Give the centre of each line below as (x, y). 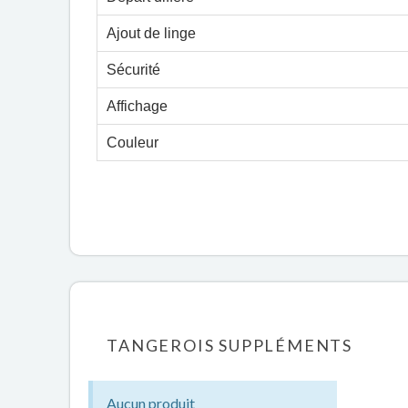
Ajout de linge (152, 33)
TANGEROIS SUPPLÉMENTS (230, 345)
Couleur (133, 143)
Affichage (138, 106)
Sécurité (134, 70)
